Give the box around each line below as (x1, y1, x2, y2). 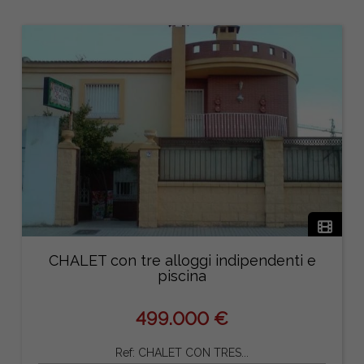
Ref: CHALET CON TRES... (115, 345, 249, 359)
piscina (158, 267, 206, 285)
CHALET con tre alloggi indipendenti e (48, 252, 316, 270)
